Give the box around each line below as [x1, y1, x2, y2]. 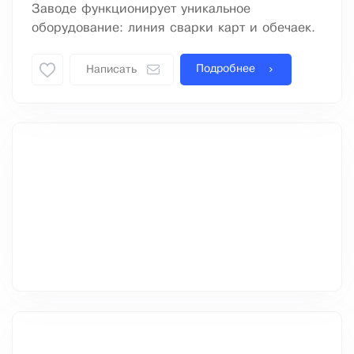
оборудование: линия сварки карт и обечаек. [32, 22, 315, 35]
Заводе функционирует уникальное [32, 3, 250, 16]
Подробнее [196, 64, 255, 75]
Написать [86, 65, 137, 76]
